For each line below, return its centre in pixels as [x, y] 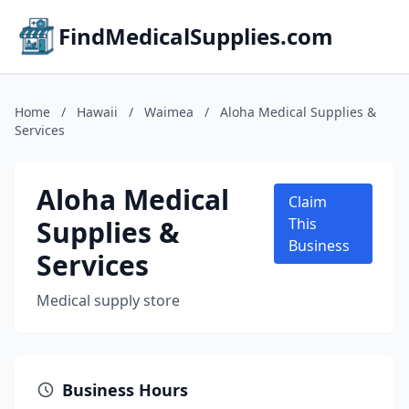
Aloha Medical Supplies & [298, 112]
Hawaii [97, 112]
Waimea [169, 112]
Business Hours [125, 390]
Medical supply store [108, 300]
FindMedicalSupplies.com [196, 36]
